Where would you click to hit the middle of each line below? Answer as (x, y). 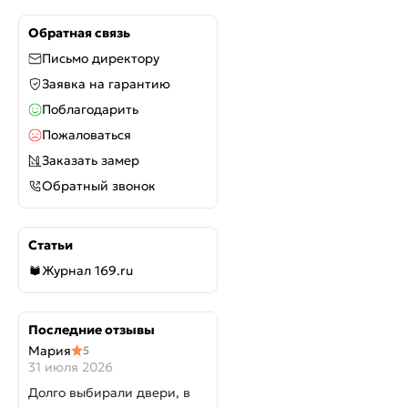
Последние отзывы (92, 330)
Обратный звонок (99, 186)
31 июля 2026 (71, 367)
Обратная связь (79, 33)
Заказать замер (91, 160)
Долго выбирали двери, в (109, 393)
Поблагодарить (90, 109)
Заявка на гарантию (106, 84)
